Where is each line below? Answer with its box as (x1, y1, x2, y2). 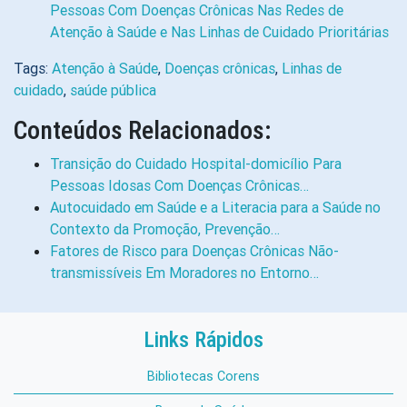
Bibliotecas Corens (147, 368, 260, 384)
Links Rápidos (144, 327, 263, 352)
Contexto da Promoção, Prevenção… (50, 220, 280, 238)
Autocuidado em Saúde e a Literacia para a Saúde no (50, 198, 381, 216)
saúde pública (70, 81, 156, 99)
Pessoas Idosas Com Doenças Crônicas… (50, 176, 309, 194)
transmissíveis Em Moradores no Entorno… (50, 263, 319, 282)
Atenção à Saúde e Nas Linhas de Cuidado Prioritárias (50, 23, 389, 41)
